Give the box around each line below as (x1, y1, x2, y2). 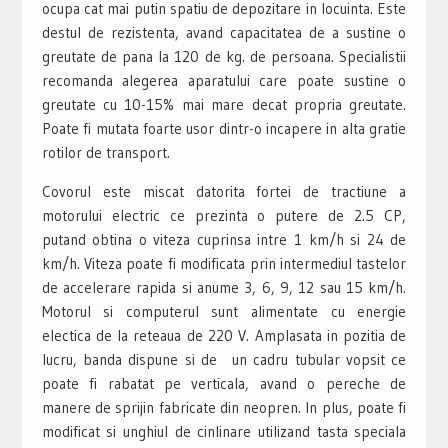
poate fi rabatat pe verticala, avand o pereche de (41, 373, 407, 393)
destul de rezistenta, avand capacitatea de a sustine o (41, 22, 407, 42)
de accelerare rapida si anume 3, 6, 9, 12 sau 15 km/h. (41, 277, 407, 297)
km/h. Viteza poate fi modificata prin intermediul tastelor (41, 253, 407, 273)
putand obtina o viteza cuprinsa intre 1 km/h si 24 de (41, 229, 407, 249)
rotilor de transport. (41, 142, 170, 162)
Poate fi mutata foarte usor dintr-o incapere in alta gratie (41, 118, 407, 138)
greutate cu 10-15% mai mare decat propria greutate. (41, 94, 407, 114)
